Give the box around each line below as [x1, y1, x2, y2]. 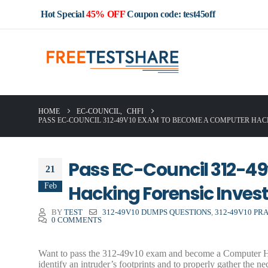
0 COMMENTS [51, 215, 102, 224]
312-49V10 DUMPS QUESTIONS [102, 208, 211, 217]
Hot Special [41, 9, 87, 19]
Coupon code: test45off [124, 9, 215, 19]
